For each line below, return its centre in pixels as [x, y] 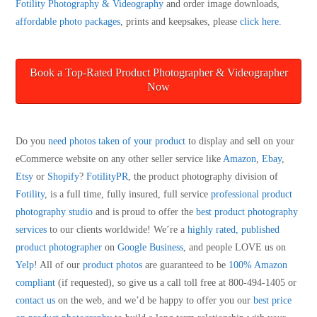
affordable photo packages [68, 22]
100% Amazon [258, 265]
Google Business [151, 248]
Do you [32, 142]
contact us [36, 301]
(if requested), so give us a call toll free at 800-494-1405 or [176, 283]
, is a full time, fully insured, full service [128, 195]
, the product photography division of [203, 177]
